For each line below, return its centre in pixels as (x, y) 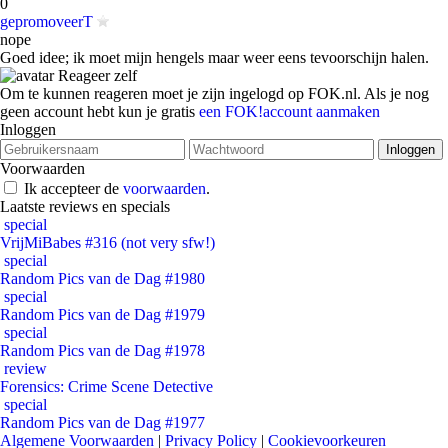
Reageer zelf (95, 75)
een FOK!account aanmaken (289, 111)
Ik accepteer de (73, 188)
